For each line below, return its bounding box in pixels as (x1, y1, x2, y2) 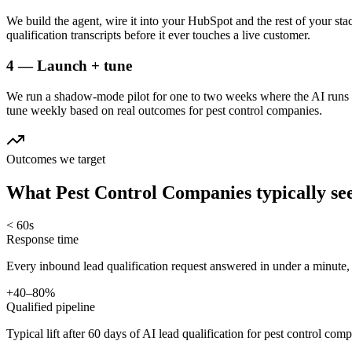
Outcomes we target (6, 152, 105, 166)
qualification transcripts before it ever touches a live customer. (6, 28, 310, 42)
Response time (6, 233, 79, 247)
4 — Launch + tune (6, 57, 132, 74)
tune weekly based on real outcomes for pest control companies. (6, 103, 322, 117)
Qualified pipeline (6, 300, 95, 314)
